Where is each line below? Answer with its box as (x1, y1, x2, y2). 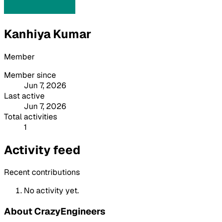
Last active (4, 90, 45, 101)
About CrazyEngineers (4, 205, 106, 218)
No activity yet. (24, 185, 79, 196)
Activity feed (4, 142, 80, 158)
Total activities (4, 111, 57, 122)
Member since (4, 69, 56, 80)
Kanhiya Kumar (4, 26, 91, 42)
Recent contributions (4, 167, 80, 178)
